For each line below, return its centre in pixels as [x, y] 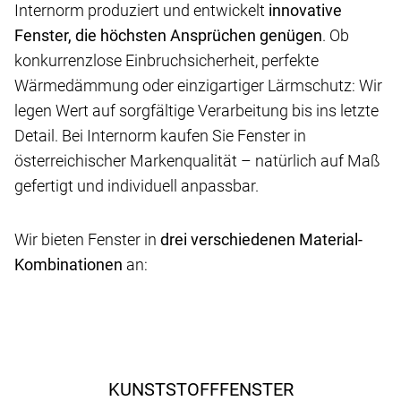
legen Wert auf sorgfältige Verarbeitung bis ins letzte [196, 110]
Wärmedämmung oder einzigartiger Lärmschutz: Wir [198, 85]
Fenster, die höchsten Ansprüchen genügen [168, 35]
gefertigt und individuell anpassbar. [137, 185]
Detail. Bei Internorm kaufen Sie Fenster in [160, 135]
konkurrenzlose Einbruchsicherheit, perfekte [166, 60]
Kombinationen [68, 264]
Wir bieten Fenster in [87, 239]
